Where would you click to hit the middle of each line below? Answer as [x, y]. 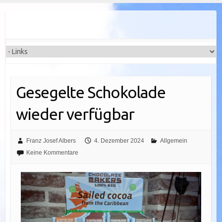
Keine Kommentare [52, 153]
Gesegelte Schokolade [90, 92]
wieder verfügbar [75, 114]
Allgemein [173, 141]
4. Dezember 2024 [119, 141]
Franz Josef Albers [51, 141]
